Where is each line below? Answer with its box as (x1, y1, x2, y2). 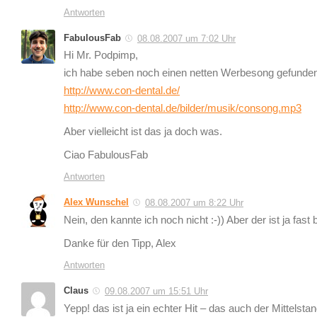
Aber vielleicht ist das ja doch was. (64, 126, 222, 138)
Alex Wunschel (64, 197, 129, 208)
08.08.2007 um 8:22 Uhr (145, 197, 243, 209)
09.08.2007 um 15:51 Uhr (105, 286, 208, 297)
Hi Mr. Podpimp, (64, 50, 138, 62)
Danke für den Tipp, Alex (64, 238, 176, 250)
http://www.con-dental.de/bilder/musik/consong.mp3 (64, 103, 301, 115)
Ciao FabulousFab (64, 149, 148, 161)
